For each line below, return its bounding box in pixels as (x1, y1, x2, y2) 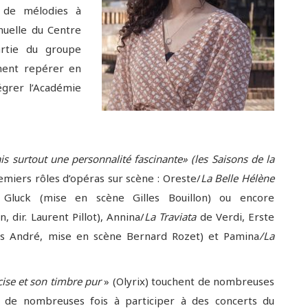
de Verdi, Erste (199, 210, 275, 223)
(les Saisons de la (191, 152, 274, 166)
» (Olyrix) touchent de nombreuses (104, 274, 275, 288)
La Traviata (144, 210, 200, 223)
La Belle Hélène (200, 171, 275, 185)
